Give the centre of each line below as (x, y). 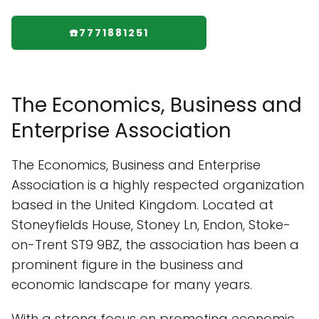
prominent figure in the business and (127, 265)
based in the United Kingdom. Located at (142, 205)
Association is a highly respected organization (158, 185)
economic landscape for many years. (132, 284)
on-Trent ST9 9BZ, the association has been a (155, 245)
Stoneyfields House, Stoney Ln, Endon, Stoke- (151, 225)
